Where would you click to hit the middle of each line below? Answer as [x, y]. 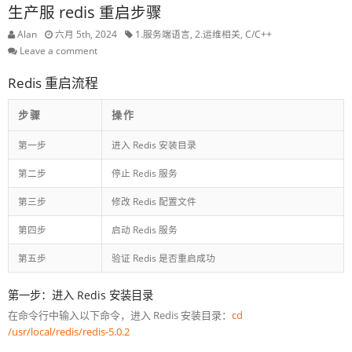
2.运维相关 [218, 34]
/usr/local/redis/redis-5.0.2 [69, 332]
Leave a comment [59, 50]
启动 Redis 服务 [145, 229]
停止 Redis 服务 [145, 173]
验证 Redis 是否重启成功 [163, 258]
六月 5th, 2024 [86, 34]
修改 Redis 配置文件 [154, 201]
